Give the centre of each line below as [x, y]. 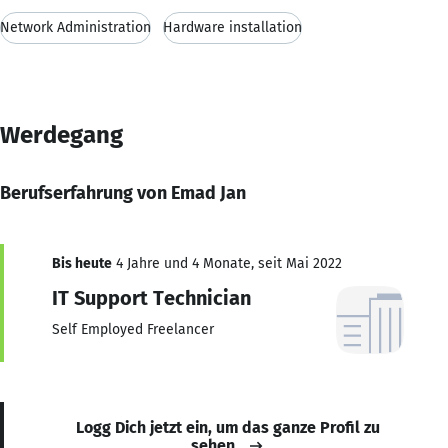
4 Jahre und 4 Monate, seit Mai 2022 [227, 263]
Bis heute [82, 263]
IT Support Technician [151, 297]
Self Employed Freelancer [133, 329]
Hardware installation [232, 27]
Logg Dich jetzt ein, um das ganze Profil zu [228, 427]
